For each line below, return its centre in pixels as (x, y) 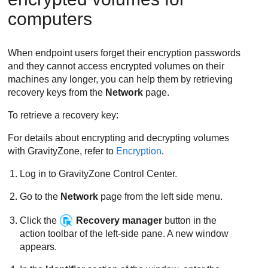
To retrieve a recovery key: (63, 115)
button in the (190, 220)
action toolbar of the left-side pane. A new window (124, 234)
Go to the (40, 197)
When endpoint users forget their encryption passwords (124, 53)
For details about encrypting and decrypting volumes (119, 138)
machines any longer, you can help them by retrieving (121, 79)
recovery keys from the (57, 92)
